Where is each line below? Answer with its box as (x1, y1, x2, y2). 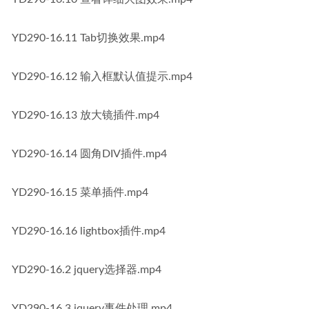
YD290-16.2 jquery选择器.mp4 (12, 264, 161, 275)
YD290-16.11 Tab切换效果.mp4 (12, 32, 165, 43)
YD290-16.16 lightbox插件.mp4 (12, 226, 166, 237)
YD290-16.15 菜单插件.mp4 (12, 187, 148, 198)
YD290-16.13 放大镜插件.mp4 (12, 110, 159, 121)
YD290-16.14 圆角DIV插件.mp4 (12, 148, 167, 159)
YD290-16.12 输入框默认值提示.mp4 (12, 71, 192, 82)
